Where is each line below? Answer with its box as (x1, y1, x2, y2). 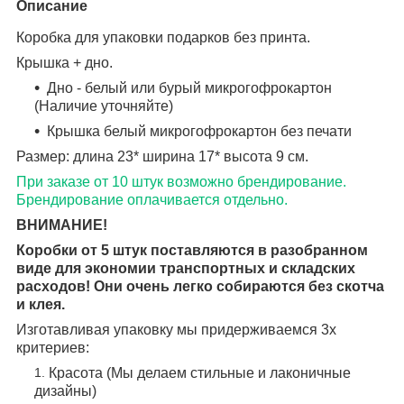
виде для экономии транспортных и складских (16, 260, 355, 276)
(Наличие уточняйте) (34, 97, 173, 114)
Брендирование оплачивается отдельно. (16, 191, 288, 207)
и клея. (16, 296, 65, 312)
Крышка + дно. (16, 54, 113, 70)
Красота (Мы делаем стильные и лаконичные (49, 364, 351, 381)
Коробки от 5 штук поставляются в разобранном (16, 242, 368, 258)
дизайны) (34, 382, 96, 399)
